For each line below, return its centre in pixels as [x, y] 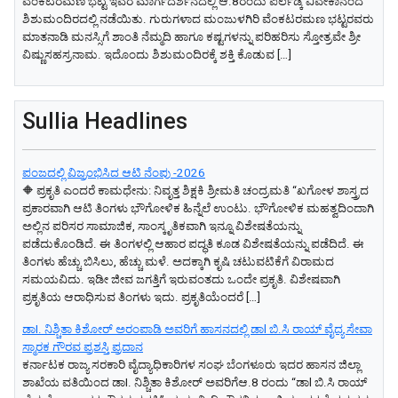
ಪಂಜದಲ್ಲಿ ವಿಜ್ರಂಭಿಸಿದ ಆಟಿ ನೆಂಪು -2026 [114, 173]
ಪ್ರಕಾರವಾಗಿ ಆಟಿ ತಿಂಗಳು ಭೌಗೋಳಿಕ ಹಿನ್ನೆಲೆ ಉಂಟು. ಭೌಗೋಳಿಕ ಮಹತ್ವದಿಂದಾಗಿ [198, 209]
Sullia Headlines [105, 122]
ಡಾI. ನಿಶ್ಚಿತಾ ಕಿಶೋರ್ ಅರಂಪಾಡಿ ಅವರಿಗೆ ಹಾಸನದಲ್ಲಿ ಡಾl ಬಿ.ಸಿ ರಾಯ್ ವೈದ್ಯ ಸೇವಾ [197, 330]
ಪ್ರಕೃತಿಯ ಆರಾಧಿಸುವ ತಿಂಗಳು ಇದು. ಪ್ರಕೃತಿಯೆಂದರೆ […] [141, 298]
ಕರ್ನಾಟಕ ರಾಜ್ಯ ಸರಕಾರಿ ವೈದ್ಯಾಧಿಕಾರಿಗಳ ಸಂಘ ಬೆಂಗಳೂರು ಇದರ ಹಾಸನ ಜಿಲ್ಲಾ [191, 365]
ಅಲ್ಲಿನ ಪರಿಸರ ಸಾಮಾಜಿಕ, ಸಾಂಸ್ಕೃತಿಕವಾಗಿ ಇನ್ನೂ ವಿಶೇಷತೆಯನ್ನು [162, 227]
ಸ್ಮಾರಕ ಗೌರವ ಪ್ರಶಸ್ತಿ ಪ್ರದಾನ [83, 347]
